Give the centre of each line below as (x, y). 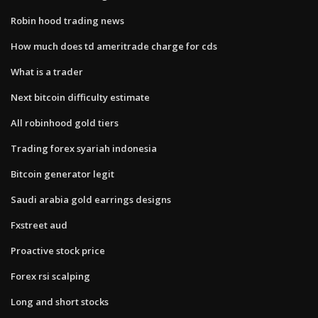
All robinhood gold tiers (65, 122)
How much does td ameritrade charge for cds (114, 46)
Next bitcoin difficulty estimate (80, 97)
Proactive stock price (58, 250)
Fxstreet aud (39, 225)
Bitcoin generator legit (62, 174)
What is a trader (47, 71)
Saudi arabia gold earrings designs (91, 199)
